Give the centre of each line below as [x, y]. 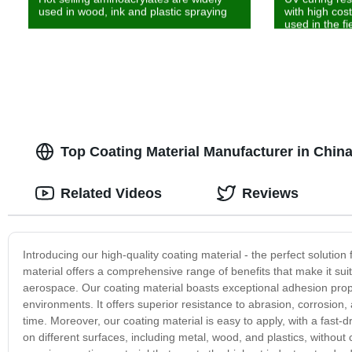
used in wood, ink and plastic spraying [132, 11]
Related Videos [111, 193]
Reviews [270, 193]
